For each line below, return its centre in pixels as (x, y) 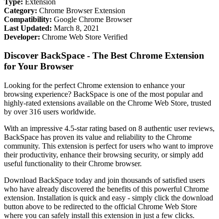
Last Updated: (28, 28)
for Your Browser (39, 66)
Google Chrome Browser (92, 19)
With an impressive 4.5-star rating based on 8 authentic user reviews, (109, 128)
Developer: (22, 37)
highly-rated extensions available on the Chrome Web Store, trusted (108, 103)
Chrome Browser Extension (81, 10)
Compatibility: (28, 19)
